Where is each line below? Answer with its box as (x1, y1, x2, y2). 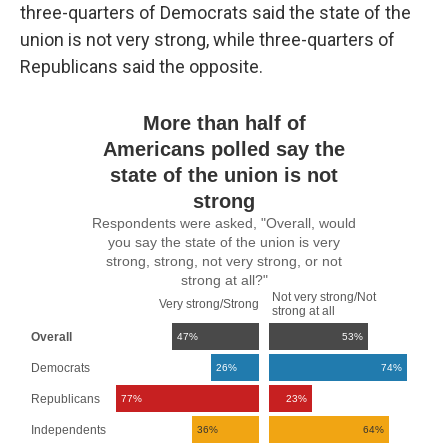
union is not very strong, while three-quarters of (20, 29, 395, 50)
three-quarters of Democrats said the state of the (20, 2, 411, 23)
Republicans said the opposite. (20, 56, 263, 77)
